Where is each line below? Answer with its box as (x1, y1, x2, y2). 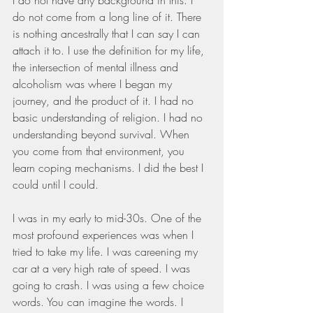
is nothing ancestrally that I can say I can (13, 25, 203, 41)
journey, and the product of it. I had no (13, 92, 197, 108)
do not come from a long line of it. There (13, 8, 205, 24)
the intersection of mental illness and (13, 59, 182, 75)
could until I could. (13, 176, 99, 192)
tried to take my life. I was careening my (13, 243, 201, 259)
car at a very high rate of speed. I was (13, 260, 194, 276)
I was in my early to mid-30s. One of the (13, 210, 205, 226)
